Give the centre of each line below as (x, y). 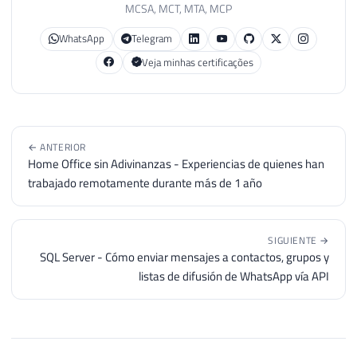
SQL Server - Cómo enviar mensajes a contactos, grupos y (184, 257)
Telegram (152, 39)
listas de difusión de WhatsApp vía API (234, 276)
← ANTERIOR (57, 147)
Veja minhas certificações (197, 62)
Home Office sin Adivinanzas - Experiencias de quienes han (176, 163)
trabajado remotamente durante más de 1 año (145, 182)
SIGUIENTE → (298, 240)
